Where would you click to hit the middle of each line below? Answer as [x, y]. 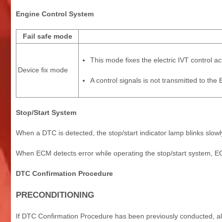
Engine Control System [55, 14]
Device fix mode [43, 70]
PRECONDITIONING [55, 195]
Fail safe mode [47, 36]
